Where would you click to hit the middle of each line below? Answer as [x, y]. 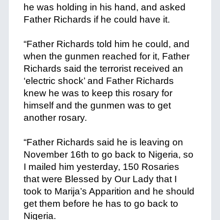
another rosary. [56, 118]
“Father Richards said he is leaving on [103, 142]
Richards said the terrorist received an [103, 69]
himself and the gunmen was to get [97, 105]
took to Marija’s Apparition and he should [109, 191]
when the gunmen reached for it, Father [106, 56]
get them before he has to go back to [101, 204]
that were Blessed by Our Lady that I [100, 179]
